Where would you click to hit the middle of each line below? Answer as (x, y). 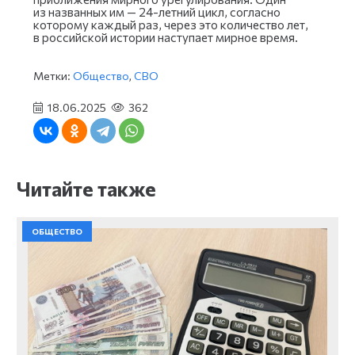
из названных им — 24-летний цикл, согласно (157, 12)
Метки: (53, 76)
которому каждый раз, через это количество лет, (171, 25)
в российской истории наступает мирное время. (166, 37)
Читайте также (86, 189)
